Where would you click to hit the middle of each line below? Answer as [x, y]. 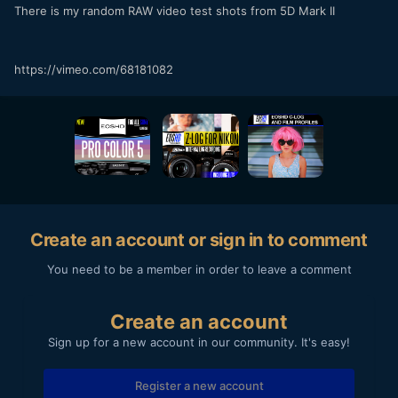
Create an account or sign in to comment [199, 239]
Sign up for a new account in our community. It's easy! [199, 342]
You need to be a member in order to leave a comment [199, 269]
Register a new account [199, 385]
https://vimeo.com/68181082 [94, 70]
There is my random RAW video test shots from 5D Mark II [175, 11]
